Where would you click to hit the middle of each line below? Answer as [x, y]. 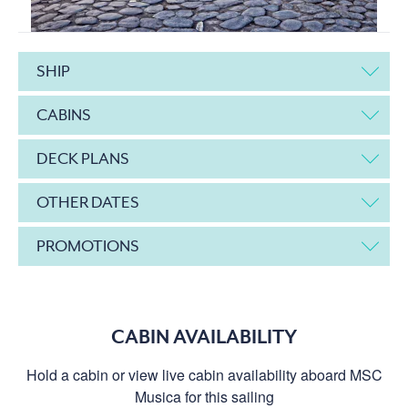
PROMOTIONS [88, 245]
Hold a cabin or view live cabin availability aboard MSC [204, 374]
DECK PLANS [83, 158]
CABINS [64, 114]
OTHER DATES [88, 202]
